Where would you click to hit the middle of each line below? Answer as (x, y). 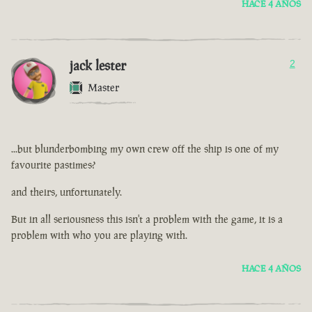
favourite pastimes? (53, 165)
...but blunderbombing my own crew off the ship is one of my (145, 149)
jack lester (98, 66)
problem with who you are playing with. (99, 235)
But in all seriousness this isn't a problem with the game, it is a (147, 219)
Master (103, 88)
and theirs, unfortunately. (67, 192)
